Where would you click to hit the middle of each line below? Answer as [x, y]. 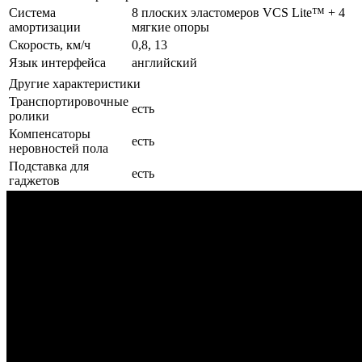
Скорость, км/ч [50, 44]
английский [164, 62]
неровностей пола [59, 148]
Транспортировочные [69, 101]
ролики [29, 116]
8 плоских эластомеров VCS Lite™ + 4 [238, 12]
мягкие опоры [170, 27]
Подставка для [49, 166]
